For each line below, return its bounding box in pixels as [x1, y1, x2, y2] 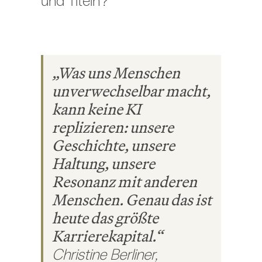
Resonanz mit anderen [51, 172, 197, 192]
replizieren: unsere [51, 118, 174, 137]
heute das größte [51, 208, 158, 228]
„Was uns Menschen [51, 63, 180, 83]
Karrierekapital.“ [51, 226, 163, 246]
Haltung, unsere [51, 154, 155, 174]
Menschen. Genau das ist [51, 190, 212, 210]
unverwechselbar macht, [51, 81, 211, 101]
